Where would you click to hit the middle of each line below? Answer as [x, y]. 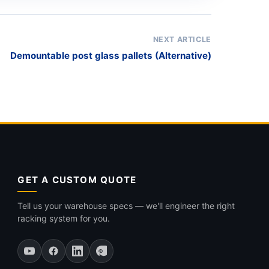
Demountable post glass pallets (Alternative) [111, 56]
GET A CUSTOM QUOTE [77, 180]
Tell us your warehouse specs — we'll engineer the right [126, 206]
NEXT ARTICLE [182, 39]
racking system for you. [64, 218]
